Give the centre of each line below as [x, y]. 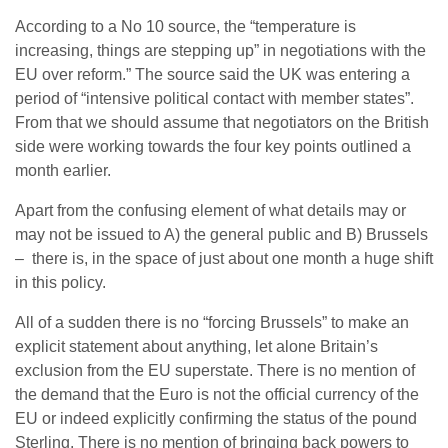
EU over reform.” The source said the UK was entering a [212, 74]
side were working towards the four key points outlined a [213, 146]
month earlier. [63, 170]
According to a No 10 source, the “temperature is [185, 26]
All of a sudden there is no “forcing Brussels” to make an [212, 322]
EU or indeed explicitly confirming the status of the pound [216, 418]
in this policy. [60, 282]
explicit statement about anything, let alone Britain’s [196, 346]
